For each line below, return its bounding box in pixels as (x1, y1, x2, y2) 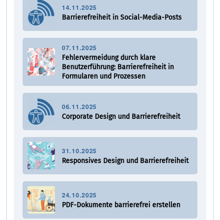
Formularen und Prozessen (62, 72, 146, 81)
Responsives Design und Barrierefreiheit (62, 157, 189, 165)
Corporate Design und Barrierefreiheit (62, 112, 181, 121)
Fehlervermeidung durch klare (62, 54, 156, 62)
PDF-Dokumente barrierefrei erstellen (62, 201, 181, 210)
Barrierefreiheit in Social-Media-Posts (62, 13, 182, 22)
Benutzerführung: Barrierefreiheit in (62, 63, 174, 72)
